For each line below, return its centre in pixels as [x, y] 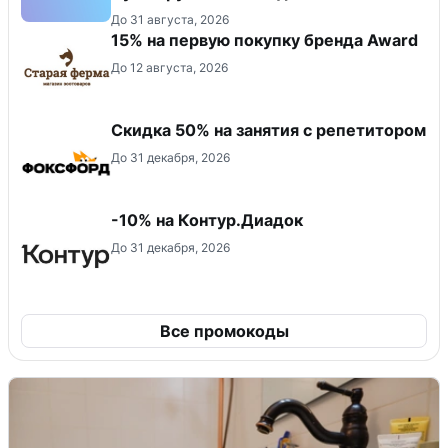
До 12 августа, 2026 [169, 67]
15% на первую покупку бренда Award [264, 40]
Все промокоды [224, 331]
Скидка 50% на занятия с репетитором [268, 130]
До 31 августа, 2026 [170, 19]
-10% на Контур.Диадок [207, 220]
